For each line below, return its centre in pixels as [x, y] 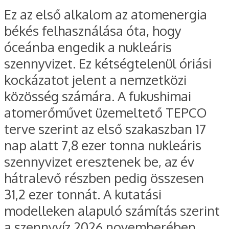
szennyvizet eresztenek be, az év [99, 162]
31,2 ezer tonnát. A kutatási [83, 194]
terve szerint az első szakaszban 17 [105, 129]
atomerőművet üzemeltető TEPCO [106, 113]
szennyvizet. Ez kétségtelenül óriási [108, 64]
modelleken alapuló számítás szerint [112, 211]
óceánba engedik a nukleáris [88, 47]
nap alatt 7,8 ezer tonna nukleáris [103, 145]
